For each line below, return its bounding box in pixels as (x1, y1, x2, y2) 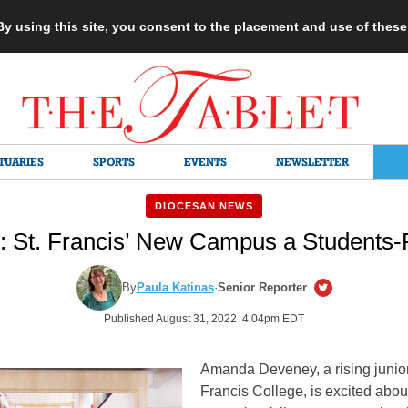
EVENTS (184, 155, 227, 168)
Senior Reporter (217, 280, 307, 294)
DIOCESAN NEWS (155, 200, 253, 211)
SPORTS (93, 155, 135, 168)
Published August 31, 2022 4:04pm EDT (104, 312, 304, 325)
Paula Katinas (136, 280, 214, 294)
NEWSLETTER (276, 155, 349, 168)
